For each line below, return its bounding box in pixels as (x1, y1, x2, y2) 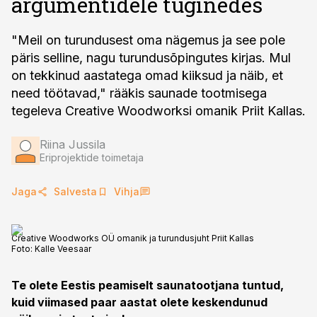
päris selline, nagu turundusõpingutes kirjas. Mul (11, 50, 291, 65)
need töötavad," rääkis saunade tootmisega (11, 86, 267, 100)
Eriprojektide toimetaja (40, 151, 144, 163)
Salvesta (54, 185, 97, 197)
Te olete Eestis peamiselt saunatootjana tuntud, (11, 278, 284, 292)
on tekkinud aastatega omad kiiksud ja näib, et (11, 68, 283, 83)
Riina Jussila (40, 137, 105, 151)
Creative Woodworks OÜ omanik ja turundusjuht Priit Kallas (11, 233, 254, 243)
